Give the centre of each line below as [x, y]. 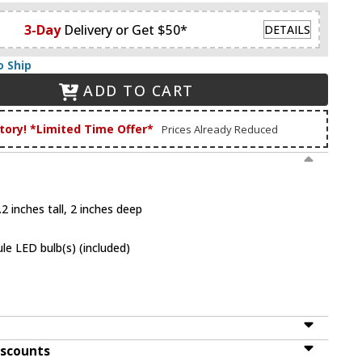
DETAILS [287, 30]
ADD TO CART [139, 91]
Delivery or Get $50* [125, 29]
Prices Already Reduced [219, 129]
